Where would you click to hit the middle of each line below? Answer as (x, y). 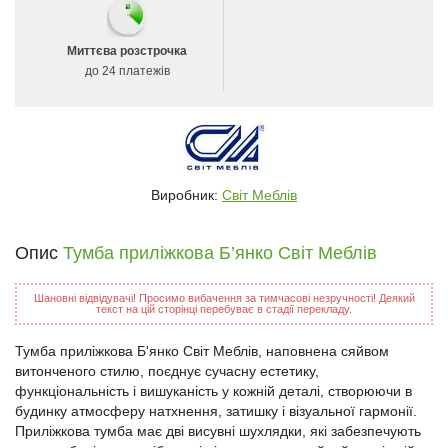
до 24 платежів (127, 71)
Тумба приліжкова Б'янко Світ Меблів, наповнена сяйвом (202, 351)
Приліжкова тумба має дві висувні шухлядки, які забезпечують (218, 431)
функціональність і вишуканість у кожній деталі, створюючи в (213, 391)
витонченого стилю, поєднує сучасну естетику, (167, 371)
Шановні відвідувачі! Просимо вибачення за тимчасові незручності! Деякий (224, 298)
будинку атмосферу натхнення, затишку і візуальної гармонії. (216, 411)
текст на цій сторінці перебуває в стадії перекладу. (224, 309)
